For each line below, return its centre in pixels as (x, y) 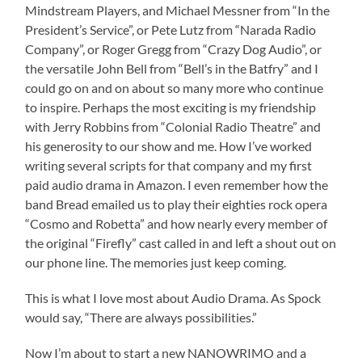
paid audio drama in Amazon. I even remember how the (177, 185)
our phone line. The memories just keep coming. (156, 263)
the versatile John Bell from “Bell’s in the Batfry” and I (172, 69)
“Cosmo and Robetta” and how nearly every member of (177, 224)
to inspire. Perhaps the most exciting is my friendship (171, 107)
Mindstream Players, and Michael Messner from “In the (178, 11)
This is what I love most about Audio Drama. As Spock (173, 298)
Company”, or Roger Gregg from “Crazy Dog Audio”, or (174, 49)
